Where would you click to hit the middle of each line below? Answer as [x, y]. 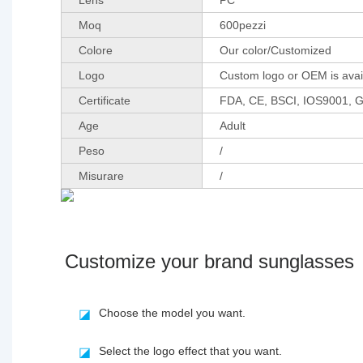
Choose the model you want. [172, 312]
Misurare [101, 175]
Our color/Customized [275, 50]
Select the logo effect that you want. [190, 350]
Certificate [104, 100]
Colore [95, 50]
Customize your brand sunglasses [209, 261]
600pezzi [242, 25]
